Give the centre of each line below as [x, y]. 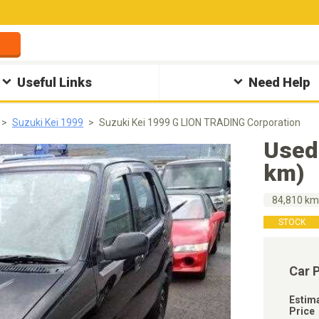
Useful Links [55, 82]
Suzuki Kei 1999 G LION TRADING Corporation [200, 122]
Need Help [279, 82]
